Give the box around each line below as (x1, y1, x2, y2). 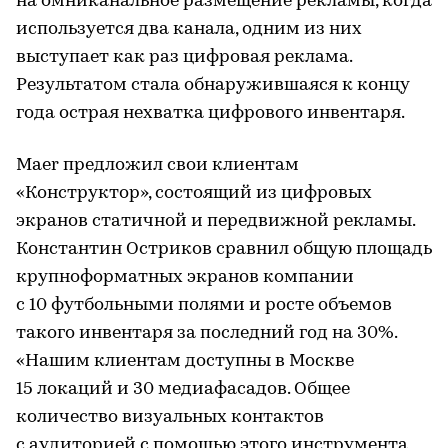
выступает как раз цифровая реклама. (16, 47, 352, 67)
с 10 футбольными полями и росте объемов (16, 295, 392, 315)
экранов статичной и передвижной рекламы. (16, 211, 415, 231)
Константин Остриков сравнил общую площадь (16, 239, 432, 259)
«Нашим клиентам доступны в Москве (16, 351, 354, 371)
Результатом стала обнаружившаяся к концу (16, 75, 409, 95)
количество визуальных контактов (16, 407, 324, 427)
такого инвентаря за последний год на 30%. (16, 323, 397, 343)
